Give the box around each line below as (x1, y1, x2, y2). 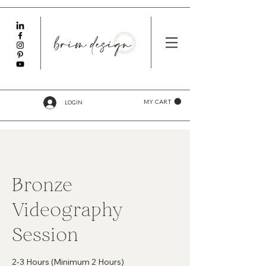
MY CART (144, 97, 172, 106)
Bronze (12, 173, 72, 197)
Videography (12, 198, 122, 221)
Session (12, 223, 78, 246)
